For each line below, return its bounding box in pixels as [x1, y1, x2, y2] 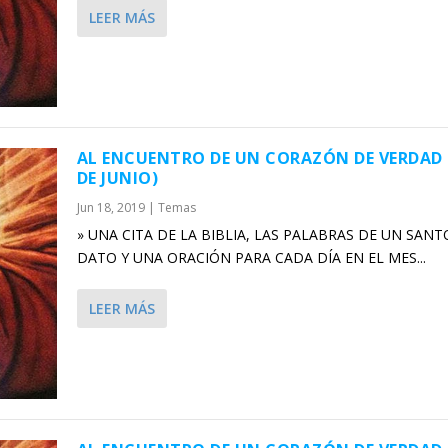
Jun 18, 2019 [76, 199, 145, 217]
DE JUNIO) [76, 167, 159, 190]
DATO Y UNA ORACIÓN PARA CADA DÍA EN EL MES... [76, 248, 426, 268]
